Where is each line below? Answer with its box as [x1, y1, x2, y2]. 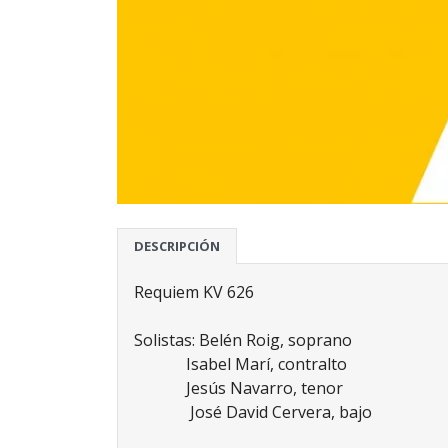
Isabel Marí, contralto [134, 353, 347, 375]
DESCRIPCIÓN [134, 237, 220, 255]
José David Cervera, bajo [134, 401, 372, 423]
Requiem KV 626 [134, 281, 254, 303]
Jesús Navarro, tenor [134, 377, 343, 399]
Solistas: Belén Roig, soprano [134, 329, 352, 351]
